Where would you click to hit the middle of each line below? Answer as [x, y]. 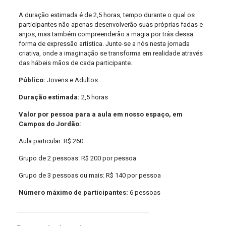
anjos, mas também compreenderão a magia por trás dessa [106, 34]
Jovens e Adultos [71, 80]
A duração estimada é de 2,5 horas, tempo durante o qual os [106, 15]
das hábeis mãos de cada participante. [75, 63]
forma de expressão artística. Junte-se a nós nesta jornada [104, 44]
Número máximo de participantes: [74, 192]
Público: [32, 80]
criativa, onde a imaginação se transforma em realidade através [110, 53]
